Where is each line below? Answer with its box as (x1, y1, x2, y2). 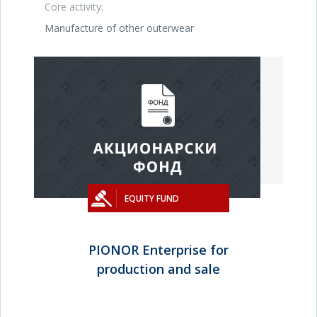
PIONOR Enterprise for (88, 241, 229, 258)
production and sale (97, 260, 220, 277)
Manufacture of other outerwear (45, 21, 194, 35)
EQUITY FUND (125, 192, 179, 204)
